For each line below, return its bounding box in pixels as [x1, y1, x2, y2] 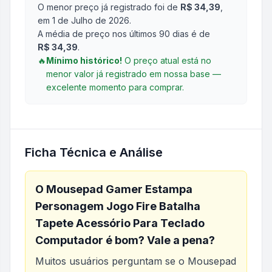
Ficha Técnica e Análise [25, 145, 163, 160]
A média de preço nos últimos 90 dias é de [38, 29, 210, 39]
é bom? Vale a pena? [103, 234, 215, 246]
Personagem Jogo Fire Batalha [35, 200, 200, 212]
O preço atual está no [122, 55, 211, 66]
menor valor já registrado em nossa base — [46, 69, 221, 79]
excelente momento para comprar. [46, 82, 184, 92]
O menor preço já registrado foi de [38, 2, 178, 12]
